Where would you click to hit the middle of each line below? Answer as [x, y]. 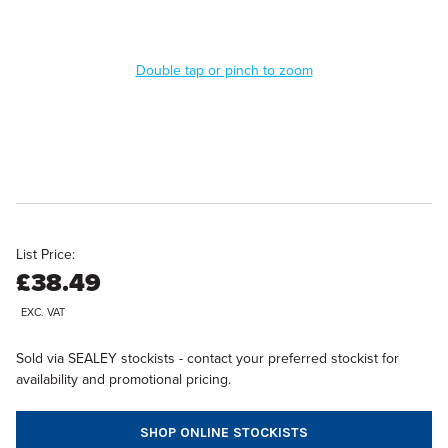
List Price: [45, 254]
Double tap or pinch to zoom [224, 70]
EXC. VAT [43, 312]
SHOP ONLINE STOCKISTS [224, 432]
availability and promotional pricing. [123, 379]
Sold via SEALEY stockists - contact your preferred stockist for [207, 358]
